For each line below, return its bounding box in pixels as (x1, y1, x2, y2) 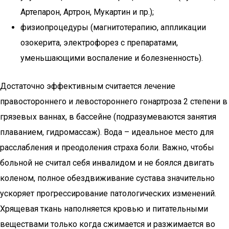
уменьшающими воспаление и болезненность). (20, 53, 203, 63)
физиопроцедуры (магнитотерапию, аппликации (20, 22, 206, 32)
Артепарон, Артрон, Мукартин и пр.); (20, 7, 154, 17)
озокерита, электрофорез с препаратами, (20, 38, 178, 48)
